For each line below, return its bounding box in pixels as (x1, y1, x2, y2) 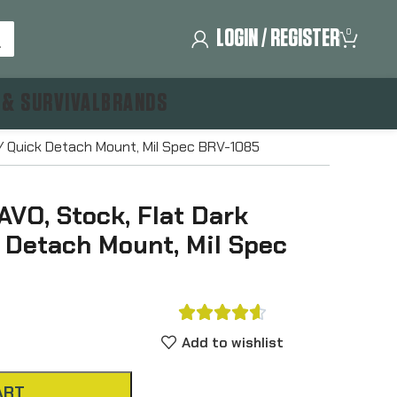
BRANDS (101, 90, 168, 116)
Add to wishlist (181, 332, 284, 352)
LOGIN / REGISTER (216, 27, 340, 51)
